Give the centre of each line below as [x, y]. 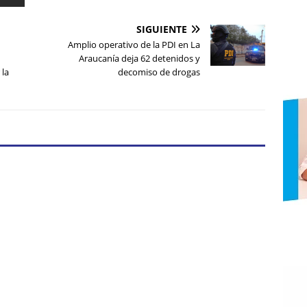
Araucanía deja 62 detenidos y [140, 59]
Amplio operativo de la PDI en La [134, 45]
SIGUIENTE [162, 29]
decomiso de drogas [159, 72]
